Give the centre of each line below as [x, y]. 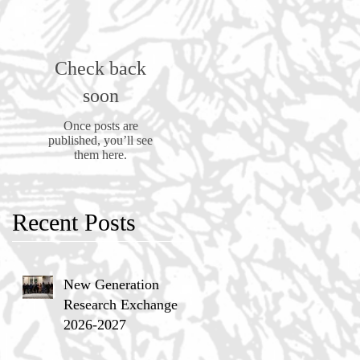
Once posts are [100, 125]
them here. [100, 154]
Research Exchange [121, 304]
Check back [100, 68]
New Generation [111, 284]
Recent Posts [74, 222]
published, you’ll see [100, 140]
